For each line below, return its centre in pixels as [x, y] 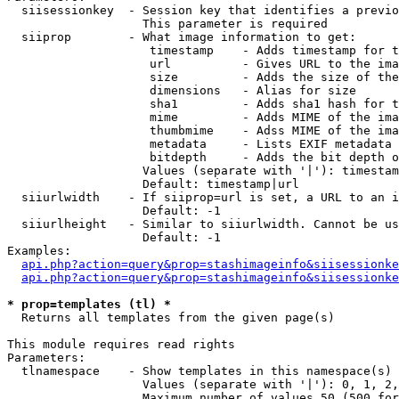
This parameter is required [167, 24]
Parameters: [46, 358]
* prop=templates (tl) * [89, 304]
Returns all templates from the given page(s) [171, 318]
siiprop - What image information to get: [182, 37]
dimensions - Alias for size [182, 90]
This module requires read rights [121, 344]
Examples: [39, 251]
